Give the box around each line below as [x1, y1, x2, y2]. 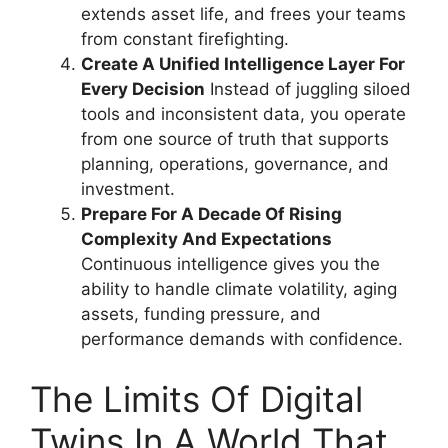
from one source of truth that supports [81, 129, 389, 149]
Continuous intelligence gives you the [81, 254, 380, 274]
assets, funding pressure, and [81, 304, 321, 324]
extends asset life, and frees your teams [81, 4, 406, 24]
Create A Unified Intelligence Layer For [81, 54, 405, 74]
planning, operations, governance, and [81, 154, 389, 174]
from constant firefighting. [81, 29, 289, 49]
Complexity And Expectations [81, 229, 332, 249]
